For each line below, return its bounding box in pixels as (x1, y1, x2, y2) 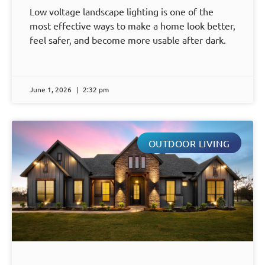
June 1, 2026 (30, 85, 73, 95)
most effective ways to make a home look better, (30, 20, 235, 32)
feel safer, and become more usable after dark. (30, 34, 226, 46)
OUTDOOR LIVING (148, 137, 230, 149)
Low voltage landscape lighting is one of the (30, 5, 214, 18)
